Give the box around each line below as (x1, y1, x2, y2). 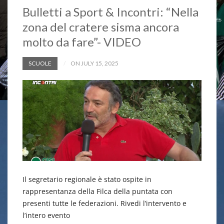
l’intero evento (22, 210, 70, 220)
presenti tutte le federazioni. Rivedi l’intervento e (22, 198, 186, 208)
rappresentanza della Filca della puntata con (22, 186, 172, 196)
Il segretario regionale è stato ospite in (22, 174, 151, 184)
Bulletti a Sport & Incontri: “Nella (22, 4, 198, 19)
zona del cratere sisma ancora (22, 19, 179, 34)
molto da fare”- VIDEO (22, 34, 141, 49)
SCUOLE (28, 59, 51, 67)
